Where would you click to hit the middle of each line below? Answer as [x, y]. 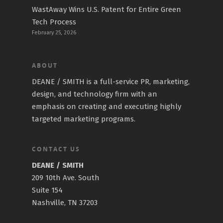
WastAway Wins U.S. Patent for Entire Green [107, 9]
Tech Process [54, 22]
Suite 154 [47, 190]
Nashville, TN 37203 [65, 203]
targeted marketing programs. [84, 119]
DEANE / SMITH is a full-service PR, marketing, [111, 82]
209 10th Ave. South [66, 178]
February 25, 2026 [54, 33]
